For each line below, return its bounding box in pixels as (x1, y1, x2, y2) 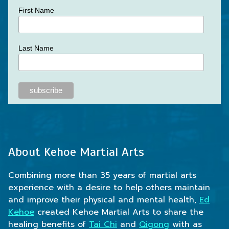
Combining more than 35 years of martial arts (8, 169, 196, 181)
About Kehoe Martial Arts (8, 144, 144, 159)
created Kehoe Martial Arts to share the (34, 205, 203, 218)
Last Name (18, 44, 54, 53)
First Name (18, 6, 54, 14)
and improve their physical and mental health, (8, 193, 199, 206)
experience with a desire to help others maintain (8, 181, 210, 194)
